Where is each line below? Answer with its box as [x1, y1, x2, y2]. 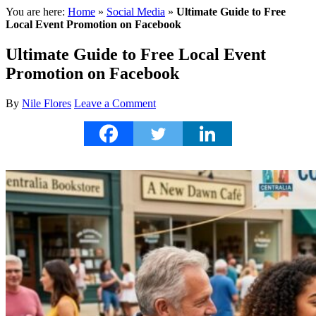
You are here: [6, 6, 68, 18]
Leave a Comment [74, 97, 156, 109]
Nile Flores [22, 97, 71, 109]
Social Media [107, 6, 165, 18]
